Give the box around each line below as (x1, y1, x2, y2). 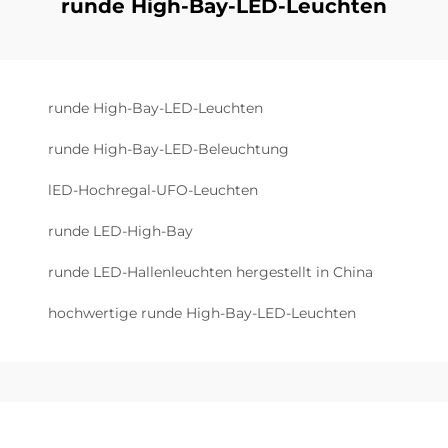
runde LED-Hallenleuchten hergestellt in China (48, 263, 373, 281)
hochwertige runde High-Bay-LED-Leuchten (48, 304, 356, 322)
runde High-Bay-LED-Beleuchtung (48, 140, 289, 158)
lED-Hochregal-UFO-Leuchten (48, 181, 258, 199)
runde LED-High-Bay (48, 222, 193, 240)
